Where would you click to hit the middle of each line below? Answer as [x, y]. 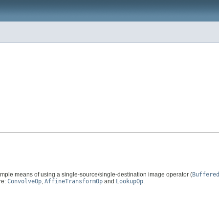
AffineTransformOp [74, 182]
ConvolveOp [24, 182]
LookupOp [130, 182]
